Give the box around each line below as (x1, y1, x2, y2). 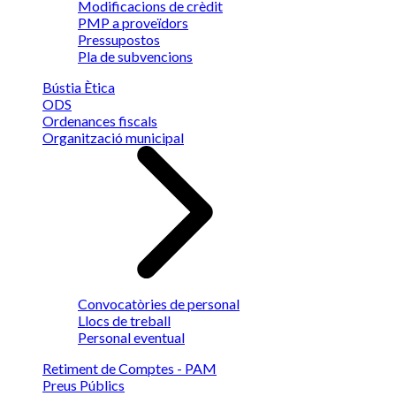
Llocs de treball (78, 312, 171, 329)
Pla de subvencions (78, 48, 193, 65)
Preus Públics (42, 377, 125, 393)
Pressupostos (78, 31, 160, 48)
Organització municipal (42, 129, 184, 146)
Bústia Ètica (42, 79, 115, 95)
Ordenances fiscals (42, 112, 157, 129)
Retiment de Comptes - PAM (42, 360, 217, 377)
